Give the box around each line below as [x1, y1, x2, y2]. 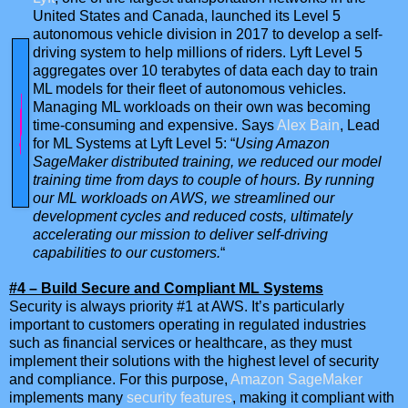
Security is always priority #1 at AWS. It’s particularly [9, 298, 344, 314]
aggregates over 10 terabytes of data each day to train [33, 63, 378, 78]
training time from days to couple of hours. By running [33, 172, 374, 188]
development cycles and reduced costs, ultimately [33, 209, 352, 224]
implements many [9, 389, 127, 405]
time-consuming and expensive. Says [33, 117, 277, 133]
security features [127, 389, 232, 405]
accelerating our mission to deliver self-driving [33, 227, 328, 242]
